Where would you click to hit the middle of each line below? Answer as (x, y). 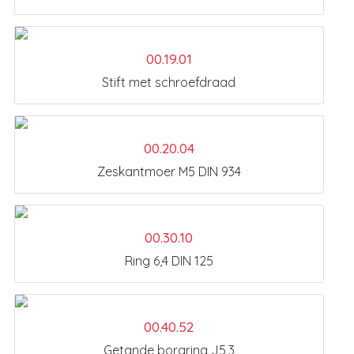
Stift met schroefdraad (169, 82)
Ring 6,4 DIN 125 (169, 260)
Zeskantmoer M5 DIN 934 (169, 171)
